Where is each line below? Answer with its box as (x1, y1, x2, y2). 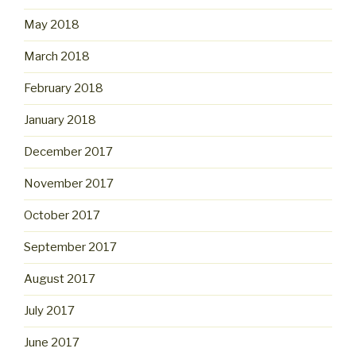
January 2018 (24, 113, 96, 128)
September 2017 (24, 240, 117, 255)
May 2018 (24, 17, 79, 33)
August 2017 (24, 272, 95, 287)
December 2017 (24, 145, 113, 160)
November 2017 (24, 176, 114, 192)
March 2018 (24, 49, 90, 64)
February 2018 (24, 81, 103, 96)
